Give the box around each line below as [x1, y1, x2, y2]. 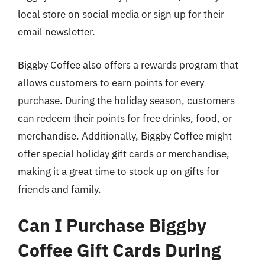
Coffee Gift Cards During [18, 238, 221, 261]
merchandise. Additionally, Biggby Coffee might [18, 129, 232, 143]
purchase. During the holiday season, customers [18, 93, 235, 107]
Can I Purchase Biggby [18, 214, 206, 237]
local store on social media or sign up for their [18, 8, 224, 21]
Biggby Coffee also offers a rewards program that [18, 58, 238, 72]
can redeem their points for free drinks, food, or [18, 111, 232, 125]
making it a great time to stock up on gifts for [18, 164, 219, 178]
